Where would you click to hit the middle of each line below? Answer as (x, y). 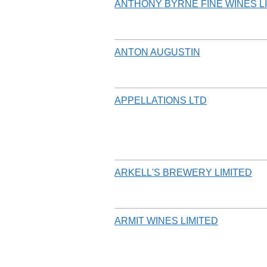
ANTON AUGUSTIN (157, 52)
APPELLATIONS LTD (161, 100)
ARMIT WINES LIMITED (166, 221)
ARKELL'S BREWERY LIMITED (183, 172)
